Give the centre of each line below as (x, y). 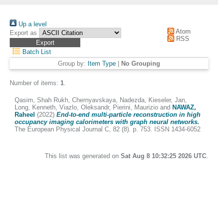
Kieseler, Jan (167, 100)
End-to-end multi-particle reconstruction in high (128, 115)
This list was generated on (83, 156)
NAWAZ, (184, 107)
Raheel (25, 115)
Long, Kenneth (35, 107)
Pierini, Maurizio (136, 107)
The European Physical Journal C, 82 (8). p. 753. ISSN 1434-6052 (108, 129)
